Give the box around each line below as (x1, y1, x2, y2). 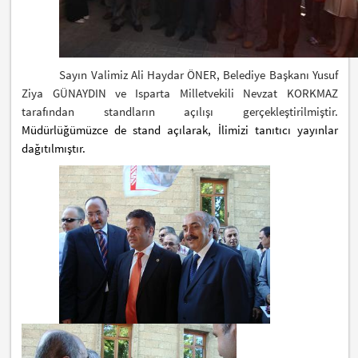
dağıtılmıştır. (22, 140, 86, 156)
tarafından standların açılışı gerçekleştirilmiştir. (22, 103, 338, 119)
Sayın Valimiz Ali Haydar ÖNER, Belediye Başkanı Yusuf (59, 66, 338, 82)
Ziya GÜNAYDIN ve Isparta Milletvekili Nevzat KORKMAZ (22, 85, 338, 101)
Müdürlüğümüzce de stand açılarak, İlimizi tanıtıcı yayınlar (22, 121, 338, 137)
